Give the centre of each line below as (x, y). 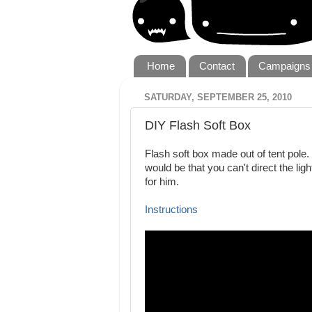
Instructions (171, 210)
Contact (217, 66)
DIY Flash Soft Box (198, 125)
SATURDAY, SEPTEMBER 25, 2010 (218, 97)
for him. (162, 182)
